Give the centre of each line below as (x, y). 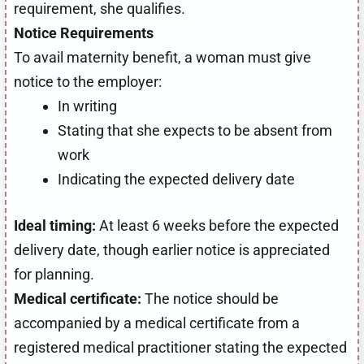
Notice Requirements (84, 32)
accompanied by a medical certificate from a (157, 323)
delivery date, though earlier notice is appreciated (172, 249)
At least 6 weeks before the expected (217, 225)
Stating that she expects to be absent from (195, 130)
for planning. (54, 274)
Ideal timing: (55, 225)
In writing (87, 106)
